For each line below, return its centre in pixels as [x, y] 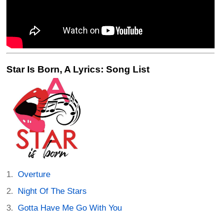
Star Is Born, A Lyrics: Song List [78, 69]
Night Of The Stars [53, 191]
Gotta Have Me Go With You [70, 208]
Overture [34, 174]
